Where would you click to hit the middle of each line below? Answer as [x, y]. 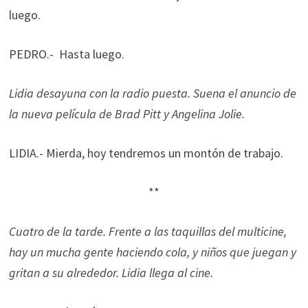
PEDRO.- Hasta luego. [68, 54]
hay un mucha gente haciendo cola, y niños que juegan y [152, 252]
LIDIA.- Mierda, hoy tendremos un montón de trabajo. [147, 153]
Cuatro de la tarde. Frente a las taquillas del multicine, [147, 231]
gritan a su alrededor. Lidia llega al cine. [112, 273]
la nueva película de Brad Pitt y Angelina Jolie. [126, 114]
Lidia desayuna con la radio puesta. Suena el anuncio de [152, 93]
